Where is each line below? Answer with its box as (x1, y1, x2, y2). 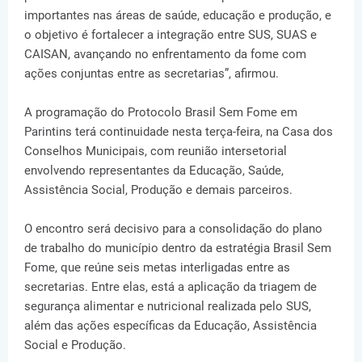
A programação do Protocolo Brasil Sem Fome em (24, 104, 297, 120)
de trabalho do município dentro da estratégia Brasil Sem (24, 240, 331, 255)
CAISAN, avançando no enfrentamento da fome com (24, 46, 306, 61)
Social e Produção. (24, 337, 126, 352)
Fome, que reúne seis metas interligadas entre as (24, 259, 290, 275)
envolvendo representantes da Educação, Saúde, (24, 162, 284, 178)
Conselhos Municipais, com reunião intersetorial (24, 143, 287, 158)
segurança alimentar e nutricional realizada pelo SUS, (24, 298, 311, 314)
